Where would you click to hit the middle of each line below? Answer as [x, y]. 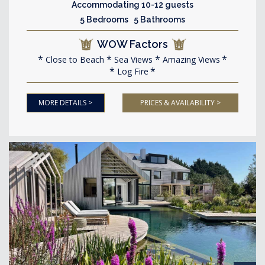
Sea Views [132, 59]
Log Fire [132, 71]
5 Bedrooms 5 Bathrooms [132, 19]
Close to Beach [74, 59]
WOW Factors [132, 44]
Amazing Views [190, 59]
